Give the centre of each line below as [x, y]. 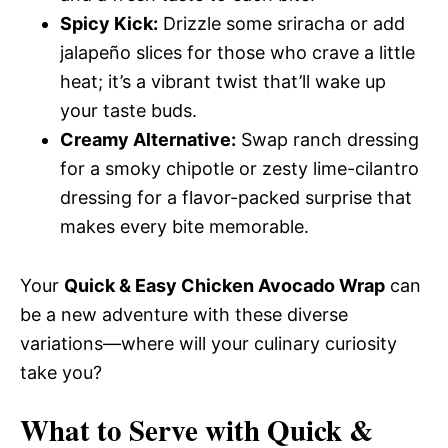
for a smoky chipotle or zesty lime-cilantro [239, 168]
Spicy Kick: [109, 23]
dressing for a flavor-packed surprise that [236, 197]
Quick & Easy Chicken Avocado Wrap [224, 285]
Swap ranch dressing [327, 139]
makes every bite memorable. [184, 226]
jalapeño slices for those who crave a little [237, 52]
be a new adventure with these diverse [184, 314]
